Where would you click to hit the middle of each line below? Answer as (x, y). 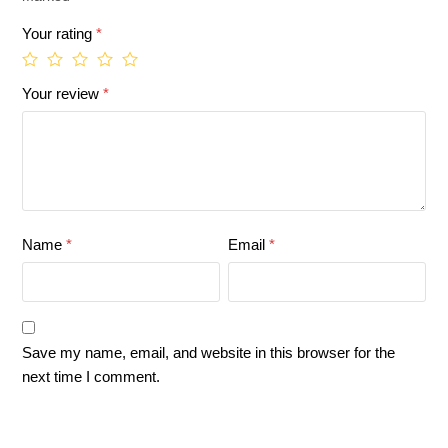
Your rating (59, 34)
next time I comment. (91, 377)
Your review (63, 94)
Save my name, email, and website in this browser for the (209, 353)
